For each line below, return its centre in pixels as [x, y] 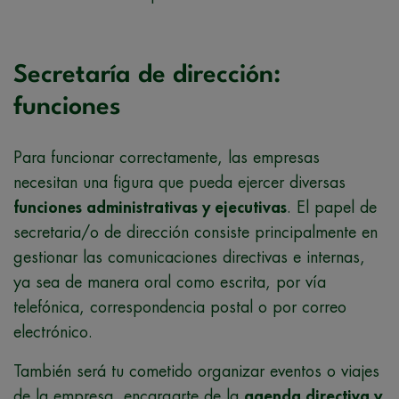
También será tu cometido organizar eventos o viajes [196, 372]
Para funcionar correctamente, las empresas [167, 158]
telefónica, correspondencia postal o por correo [180, 308]
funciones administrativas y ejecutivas [150, 208]
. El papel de [332, 208]
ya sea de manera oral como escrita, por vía [170, 283]
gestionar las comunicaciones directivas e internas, [189, 258]
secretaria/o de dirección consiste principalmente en [195, 233]
